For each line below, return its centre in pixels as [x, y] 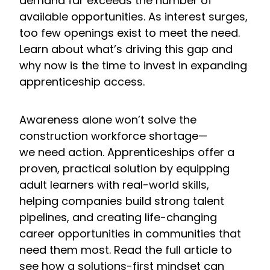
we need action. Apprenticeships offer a [127, 152]
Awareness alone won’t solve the [108, 119]
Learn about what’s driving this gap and [126, 49]
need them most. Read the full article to [126, 250]
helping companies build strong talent [122, 201]
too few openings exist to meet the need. [130, 33]
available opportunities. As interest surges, [133, 16]
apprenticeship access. [82, 81]
